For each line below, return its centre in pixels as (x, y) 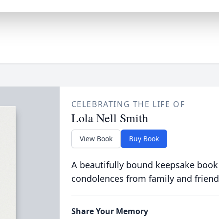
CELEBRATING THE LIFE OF (128, 104)
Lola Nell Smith (109, 118)
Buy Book (144, 139)
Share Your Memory (109, 211)
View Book (96, 139)
